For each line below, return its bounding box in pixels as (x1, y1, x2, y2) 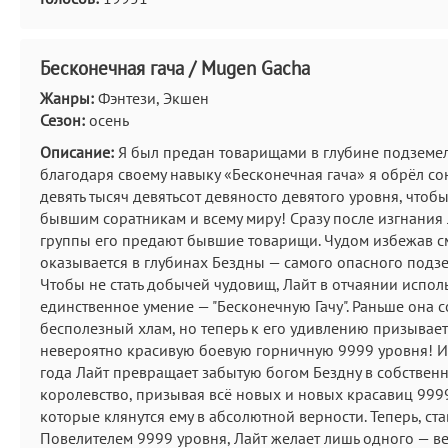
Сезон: (40, 110, 85, 130)
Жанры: (40, 88, 94, 108)
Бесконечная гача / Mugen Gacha (40, 56, 310, 80)
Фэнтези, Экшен (94, 88, 209, 108)
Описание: (40, 142, 114, 162)
